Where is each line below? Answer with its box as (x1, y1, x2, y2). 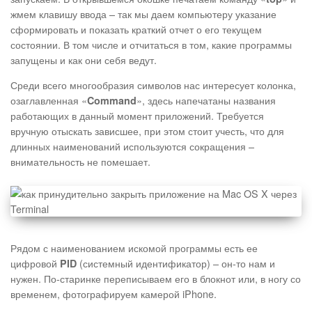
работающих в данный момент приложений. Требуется (10, 108, 264, 123)
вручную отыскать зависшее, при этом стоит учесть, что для (10, 123, 284, 139)
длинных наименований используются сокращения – (10, 139, 254, 154)
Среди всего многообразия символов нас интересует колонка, (10, 77, 296, 93)
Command (87, 93, 136, 108)
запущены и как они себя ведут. (10, 52, 157, 68)
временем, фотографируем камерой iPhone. (10, 286, 217, 302)
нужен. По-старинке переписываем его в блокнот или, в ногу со (10, 271, 301, 286)
